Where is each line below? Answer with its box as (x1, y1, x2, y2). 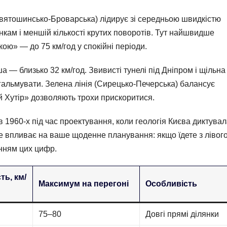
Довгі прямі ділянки (145, 209, 219, 218)
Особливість (145, 179, 198, 188)
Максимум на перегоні (39, 179, 129, 188)
